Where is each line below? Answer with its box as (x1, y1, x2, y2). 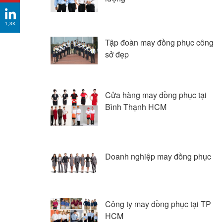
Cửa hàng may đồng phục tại (105, 89, 207, 101)
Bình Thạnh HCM (105, 101, 166, 112)
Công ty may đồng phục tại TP (105, 198, 211, 210)
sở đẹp (105, 49, 129, 60)
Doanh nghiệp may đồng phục (105, 150, 211, 162)
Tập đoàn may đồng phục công (105, 37, 214, 49)
